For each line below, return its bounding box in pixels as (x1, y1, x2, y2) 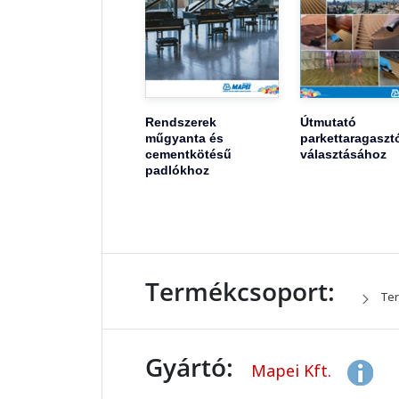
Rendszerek (145, 115, 216, 130)
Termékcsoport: (145, 274, 335, 309)
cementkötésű (145, 147, 232, 162)
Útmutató (299, 115, 356, 130)
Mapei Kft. (251, 360, 336, 382)
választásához (299, 147, 387, 162)
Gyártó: (145, 350, 233, 385)
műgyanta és (145, 131, 224, 146)
